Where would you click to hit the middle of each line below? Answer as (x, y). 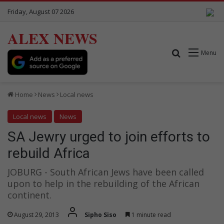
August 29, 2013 (36, 214)
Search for (200, 52)
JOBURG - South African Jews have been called (106, 172)
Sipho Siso (100, 214)
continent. (29, 195)
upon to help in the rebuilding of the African (103, 183)
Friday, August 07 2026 (41, 11)
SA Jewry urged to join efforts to (109, 136)
